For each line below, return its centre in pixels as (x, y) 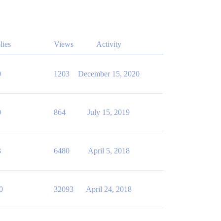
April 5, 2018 (109, 151)
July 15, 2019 (109, 112)
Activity (109, 44)
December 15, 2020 (109, 74)
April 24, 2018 (109, 189)
